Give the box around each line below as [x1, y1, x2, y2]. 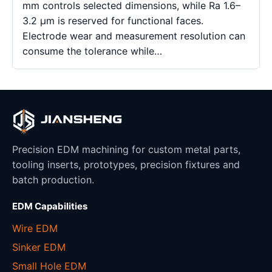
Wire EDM [12, 222, 58, 234]
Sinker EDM [12, 240, 66, 253]
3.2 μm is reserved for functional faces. [22, 14, 203, 27]
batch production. [12, 173, 94, 186]
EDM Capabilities [12, 200, 87, 212]
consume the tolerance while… [22, 44, 162, 57]
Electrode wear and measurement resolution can [22, 29, 245, 42]
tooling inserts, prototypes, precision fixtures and [12, 158, 240, 171]
